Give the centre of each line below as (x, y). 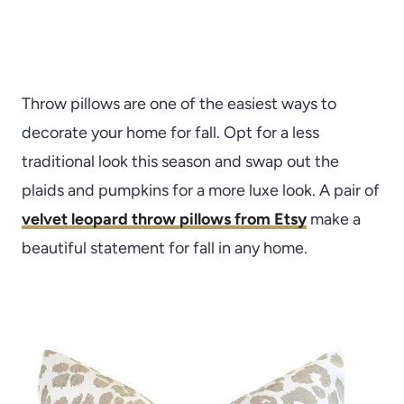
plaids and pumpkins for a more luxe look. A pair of (201, 190)
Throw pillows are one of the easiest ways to (179, 103)
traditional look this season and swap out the (180, 161)
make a (334, 219)
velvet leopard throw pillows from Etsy (164, 219)
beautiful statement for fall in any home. (165, 248)
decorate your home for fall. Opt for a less (170, 132)
